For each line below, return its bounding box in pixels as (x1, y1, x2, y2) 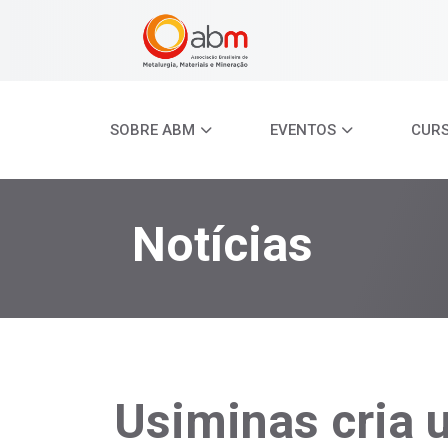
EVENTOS (270, 121, 336, 140)
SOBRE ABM (110, 121, 195, 140)
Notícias (132, 215, 313, 273)
